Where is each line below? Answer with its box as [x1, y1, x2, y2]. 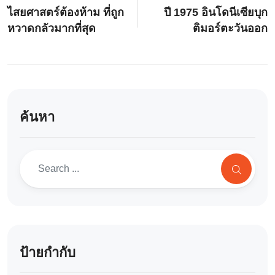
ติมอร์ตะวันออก [193, 22, 268, 35]
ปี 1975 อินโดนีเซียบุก [164, 6, 268, 19]
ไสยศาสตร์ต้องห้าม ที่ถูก [7, 6, 124, 19]
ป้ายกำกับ [20, 245, 76, 261]
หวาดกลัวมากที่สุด [7, 22, 96, 35]
